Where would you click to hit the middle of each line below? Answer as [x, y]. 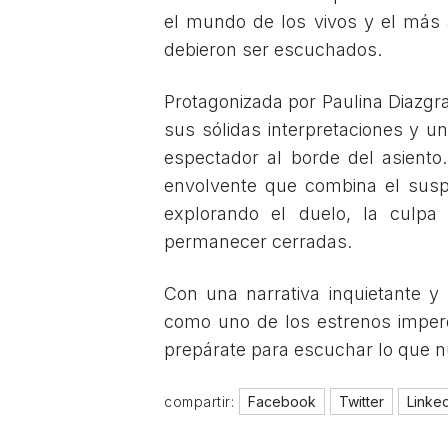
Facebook [282, 402]
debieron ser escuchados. [273, 50]
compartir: [199, 402]
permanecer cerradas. [258, 242]
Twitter [361, 402]
